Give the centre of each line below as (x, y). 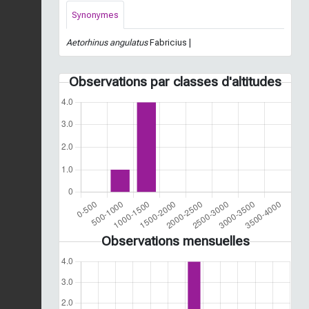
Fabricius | (169, 42)
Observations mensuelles (175, 241)
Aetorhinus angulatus (107, 42)
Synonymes (95, 14)
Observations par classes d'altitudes (175, 81)
